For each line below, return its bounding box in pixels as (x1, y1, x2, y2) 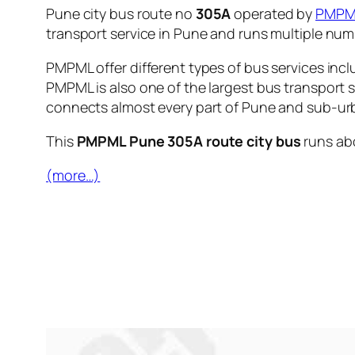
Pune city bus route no (46, 3, 196, 23)
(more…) (46, 165, 101, 185)
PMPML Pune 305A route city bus (76, 131, 301, 151)
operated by (231, 3, 316, 23)
